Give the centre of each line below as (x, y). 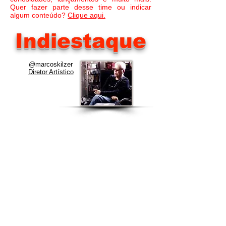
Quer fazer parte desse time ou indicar (81, 7)
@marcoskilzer (51, 64)
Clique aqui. (87, 15)
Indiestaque (81, 41)
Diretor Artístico (51, 72)
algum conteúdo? (39, 15)
